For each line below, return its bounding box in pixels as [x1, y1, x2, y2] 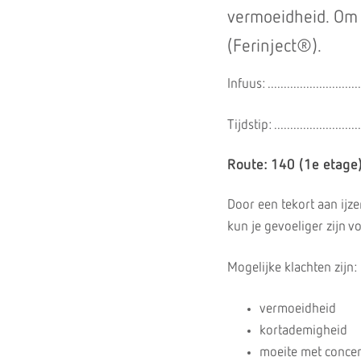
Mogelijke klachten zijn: [227, 261, 357, 275]
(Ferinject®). [227, 38, 322, 56]
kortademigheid [259, 324, 347, 338]
